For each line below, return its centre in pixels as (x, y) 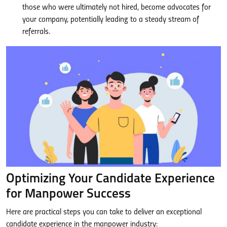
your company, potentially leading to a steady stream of (111, 20)
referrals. (36, 32)
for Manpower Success (68, 195)
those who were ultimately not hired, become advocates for (117, 7)
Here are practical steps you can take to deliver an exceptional (104, 213)
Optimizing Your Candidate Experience (110, 179)
